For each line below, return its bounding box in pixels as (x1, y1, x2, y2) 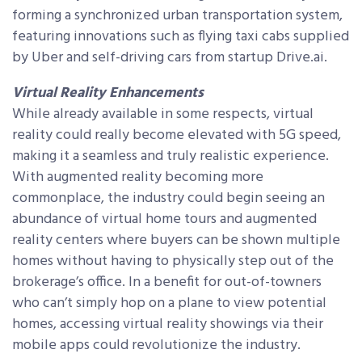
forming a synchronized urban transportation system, (12, 4, 343, 28)
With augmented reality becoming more (12, 166, 263, 190)
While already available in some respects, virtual (12, 103, 314, 127)
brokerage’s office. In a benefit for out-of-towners (12, 271, 322, 295)
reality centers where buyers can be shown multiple (12, 229, 340, 253)
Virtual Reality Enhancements (12, 82, 204, 106)
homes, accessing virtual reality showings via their (12, 313, 323, 337)
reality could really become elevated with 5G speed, (12, 124, 341, 148)
